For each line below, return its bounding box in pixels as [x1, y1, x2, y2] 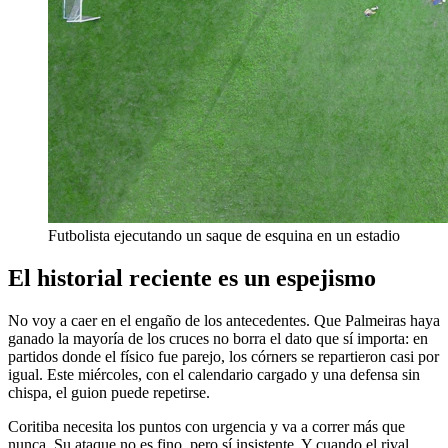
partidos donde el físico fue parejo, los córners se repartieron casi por [8, 348, 439, 366]
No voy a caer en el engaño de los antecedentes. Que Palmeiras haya [8, 312, 440, 330]
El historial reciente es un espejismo [8, 265, 376, 292]
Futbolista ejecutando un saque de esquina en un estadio [48, 227, 400, 245]
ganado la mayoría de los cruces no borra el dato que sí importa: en [8, 330, 428, 348]
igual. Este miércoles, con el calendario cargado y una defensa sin [8, 366, 420, 384]
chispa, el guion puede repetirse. [8, 384, 210, 402]
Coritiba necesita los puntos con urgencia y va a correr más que [8, 418, 405, 436]
